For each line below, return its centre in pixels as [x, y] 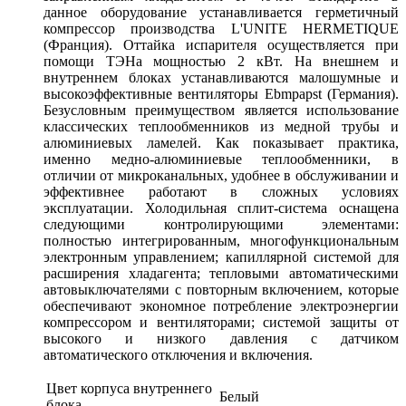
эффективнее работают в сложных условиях [221, 192]
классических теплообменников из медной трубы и [221, 127]
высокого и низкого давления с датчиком [221, 339]
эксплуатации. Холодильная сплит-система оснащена [221, 208]
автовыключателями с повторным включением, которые [221, 290]
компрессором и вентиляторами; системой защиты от [221, 323]
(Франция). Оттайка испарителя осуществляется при [221, 45]
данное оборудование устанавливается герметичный [221, 13]
